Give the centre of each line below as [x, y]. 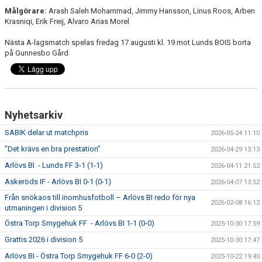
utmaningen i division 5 [43, 208]
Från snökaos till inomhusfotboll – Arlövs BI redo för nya [100, 197]
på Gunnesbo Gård [37, 53]
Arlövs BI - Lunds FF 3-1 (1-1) [54, 165]
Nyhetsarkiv [34, 115]
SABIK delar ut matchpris [46, 132]
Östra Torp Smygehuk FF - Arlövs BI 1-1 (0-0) [80, 223]
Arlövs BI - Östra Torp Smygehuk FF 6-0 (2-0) [79, 256]
